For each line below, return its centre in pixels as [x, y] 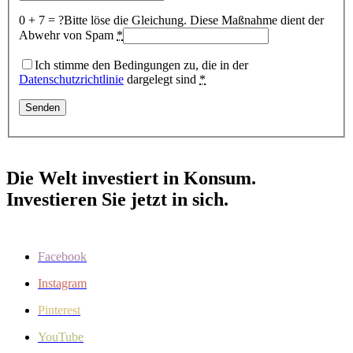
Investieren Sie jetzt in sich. [117, 200]
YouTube [61, 337]
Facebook [62, 257]
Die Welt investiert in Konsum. [131, 178]
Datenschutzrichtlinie [71, 80]
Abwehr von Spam [68, 35]
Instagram [62, 284]
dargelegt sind [162, 80]
